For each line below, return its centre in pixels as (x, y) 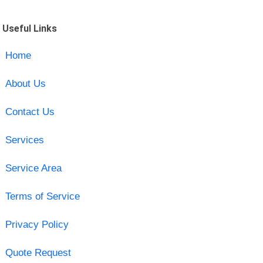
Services (24, 140)
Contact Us (30, 112)
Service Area (33, 168)
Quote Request (38, 252)
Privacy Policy (37, 224)
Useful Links (30, 28)
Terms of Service (42, 196)
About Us (25, 83)
